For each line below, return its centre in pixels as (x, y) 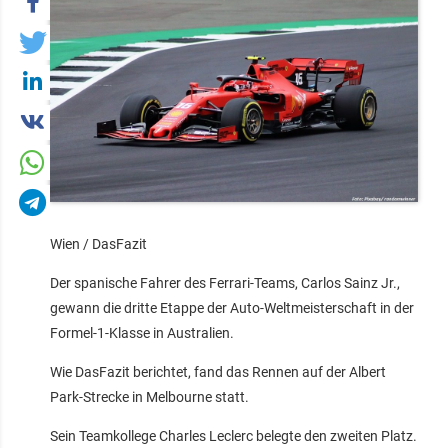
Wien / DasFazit (98, 244)
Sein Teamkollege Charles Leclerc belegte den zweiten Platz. (233, 436)
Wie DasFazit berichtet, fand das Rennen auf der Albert (218, 372)
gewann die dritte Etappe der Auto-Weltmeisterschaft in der (232, 308)
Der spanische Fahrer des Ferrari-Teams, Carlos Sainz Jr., (225, 283)
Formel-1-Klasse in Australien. (142, 333)
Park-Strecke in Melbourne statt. (149, 397)
